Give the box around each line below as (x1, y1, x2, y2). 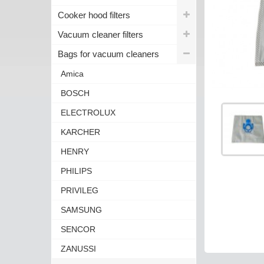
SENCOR (61, 224, 95, 234)
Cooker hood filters (58, 9, 130, 20)
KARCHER (61, 127, 100, 137)
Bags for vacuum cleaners (58, 48, 159, 59)
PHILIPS (61, 166, 92, 176)
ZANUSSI (61, 243, 96, 253)
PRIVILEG (61, 185, 98, 195)
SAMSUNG (61, 204, 102, 214)
